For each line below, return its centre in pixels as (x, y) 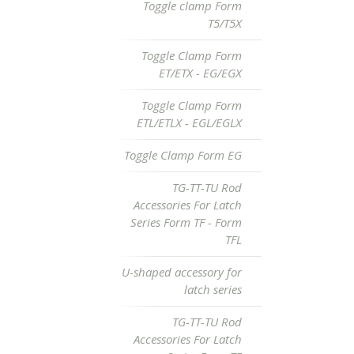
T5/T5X (225, 23)
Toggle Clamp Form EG (183, 155)
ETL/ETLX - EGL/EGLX (189, 122)
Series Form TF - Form (186, 222)
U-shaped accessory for (182, 272)
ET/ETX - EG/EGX (200, 73)
